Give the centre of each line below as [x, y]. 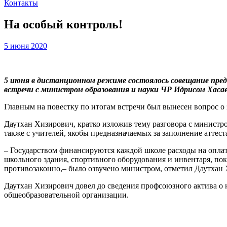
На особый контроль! [63, 24]
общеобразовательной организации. [66, 195]
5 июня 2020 [26, 46]
